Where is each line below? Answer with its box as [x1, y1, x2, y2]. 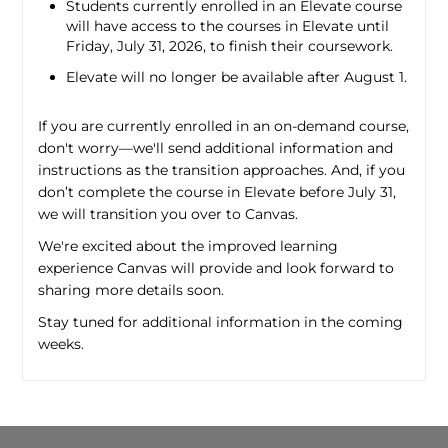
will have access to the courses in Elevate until [66, 17, 390, 36]
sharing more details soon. [38, 281, 225, 300]
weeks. [38, 335, 85, 354]
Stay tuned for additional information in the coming [38, 313, 404, 332]
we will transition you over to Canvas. [38, 205, 299, 224]
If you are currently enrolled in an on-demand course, [38, 117, 410, 136]
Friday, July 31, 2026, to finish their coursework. [66, 37, 394, 56]
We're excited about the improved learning [38, 237, 339, 256]
